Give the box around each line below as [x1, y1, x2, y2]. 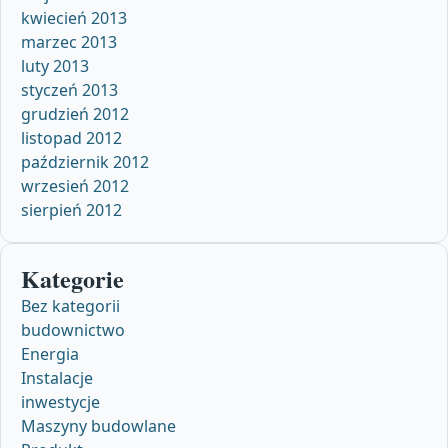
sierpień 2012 [21, 198, 122, 221]
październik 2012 [21, 150, 149, 173]
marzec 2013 [21, 30, 117, 53]
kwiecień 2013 [21, 6, 127, 29]
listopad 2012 [21, 126, 122, 149]
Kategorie [21, 260, 124, 296]
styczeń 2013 [21, 78, 118, 101]
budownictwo [21, 318, 125, 341]
